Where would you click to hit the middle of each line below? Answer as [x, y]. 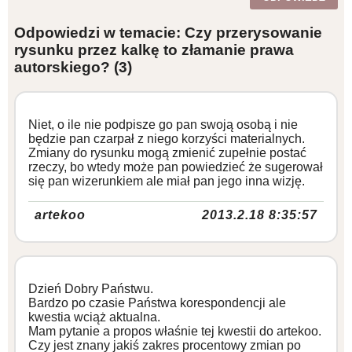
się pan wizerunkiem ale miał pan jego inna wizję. [167, 181]
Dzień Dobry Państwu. [91, 288]
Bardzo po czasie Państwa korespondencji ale [157, 302]
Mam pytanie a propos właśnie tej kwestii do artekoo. [175, 331]
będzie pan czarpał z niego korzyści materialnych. [167, 138]
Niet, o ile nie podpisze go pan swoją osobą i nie [163, 124]
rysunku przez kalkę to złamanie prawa [154, 49]
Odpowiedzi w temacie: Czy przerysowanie [168, 32]
